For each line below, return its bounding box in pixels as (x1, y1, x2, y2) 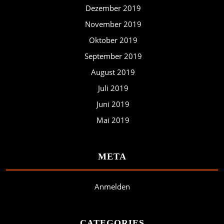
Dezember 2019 (85, 2, 141, 13)
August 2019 (91, 66, 135, 77)
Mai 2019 (96, 114, 129, 125)
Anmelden (94, 181, 130, 191)
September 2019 (84, 50, 142, 61)
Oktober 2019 (88, 34, 137, 45)
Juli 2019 (97, 82, 128, 93)
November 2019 (84, 18, 141, 29)
